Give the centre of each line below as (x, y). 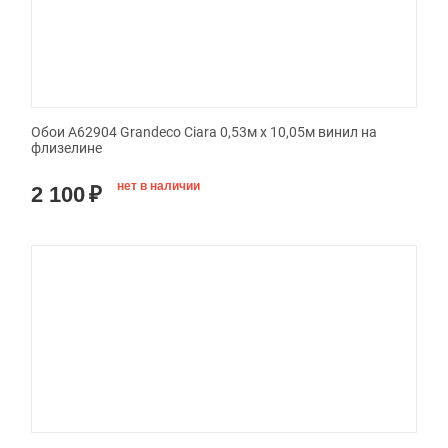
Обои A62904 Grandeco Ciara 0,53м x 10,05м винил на (204, 132)
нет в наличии (158, 186)
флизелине (66, 148)
